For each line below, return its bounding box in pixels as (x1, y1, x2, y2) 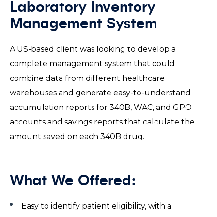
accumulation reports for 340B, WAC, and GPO (10, 103, 192, 112)
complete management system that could (10, 59, 175, 68)
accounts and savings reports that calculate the (10, 117, 195, 126)
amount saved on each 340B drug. (10, 132, 150, 141)
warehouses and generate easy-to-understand (10, 88, 191, 97)
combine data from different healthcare (10, 74, 165, 83)
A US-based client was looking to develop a (10, 45, 176, 54)
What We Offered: (10, 174, 145, 188)
